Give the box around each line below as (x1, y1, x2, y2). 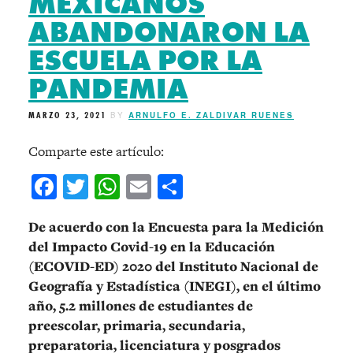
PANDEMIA (28, 70, 188, 107)
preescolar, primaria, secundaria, (28, 316, 245, 336)
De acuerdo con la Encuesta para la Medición (28, 217, 324, 237)
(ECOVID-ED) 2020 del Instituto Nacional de (28, 257, 318, 277)
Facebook (57, 170, 155, 204)
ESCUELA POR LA (28, 42, 262, 79)
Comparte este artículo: (28, 142, 164, 162)
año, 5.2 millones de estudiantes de (28, 296, 253, 316)
